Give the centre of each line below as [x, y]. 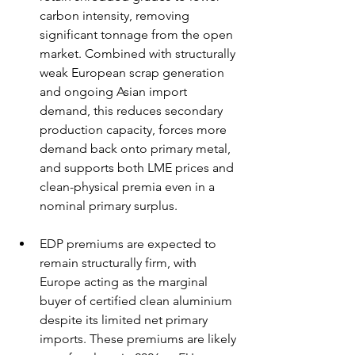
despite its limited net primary [125, 319]
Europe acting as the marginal [125, 281]
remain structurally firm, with [120, 262]
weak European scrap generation [134, 72]
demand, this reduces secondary [133, 110]
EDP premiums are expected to [130, 243]
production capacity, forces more [135, 129]
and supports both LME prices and [138, 167]
